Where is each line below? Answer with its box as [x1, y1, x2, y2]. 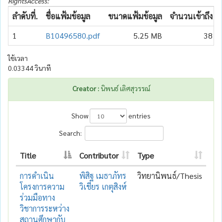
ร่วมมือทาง [20, 192, 55, 203]
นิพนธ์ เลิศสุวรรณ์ [99, 83, 150, 93]
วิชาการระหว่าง [20, 203, 69, 214]
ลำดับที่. [12, 10, 38, 21]
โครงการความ [20, 181, 64, 192]
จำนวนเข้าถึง [170, 10, 213, 21]
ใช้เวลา [8, 53, 28, 62]
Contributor [79, 150, 118, 161]
